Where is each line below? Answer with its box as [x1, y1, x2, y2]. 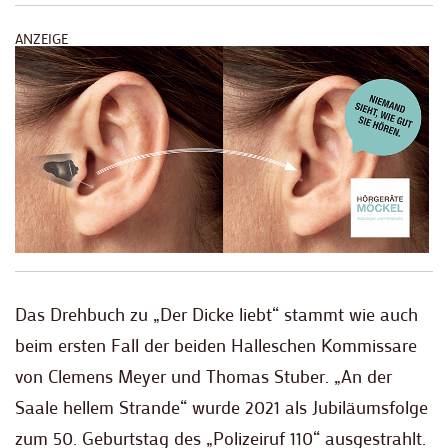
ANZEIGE [15, 30, 68, 49]
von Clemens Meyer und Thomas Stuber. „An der [15, 364, 392, 389]
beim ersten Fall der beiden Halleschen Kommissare [15, 333, 417, 358]
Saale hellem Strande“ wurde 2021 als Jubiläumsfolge [15, 395, 428, 420]
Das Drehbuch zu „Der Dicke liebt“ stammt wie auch [15, 302, 418, 327]
